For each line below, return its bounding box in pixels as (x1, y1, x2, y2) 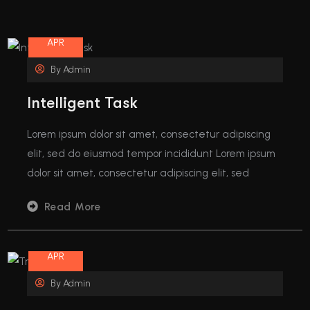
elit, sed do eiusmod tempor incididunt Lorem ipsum (27, 147, 276, 161)
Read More (44, 201, 101, 214)
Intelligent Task (27, 94, 138, 113)
